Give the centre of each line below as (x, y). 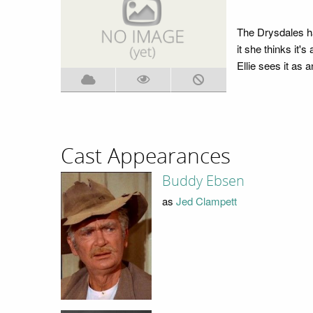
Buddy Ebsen (203, 181)
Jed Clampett (206, 201)
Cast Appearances (146, 156)
